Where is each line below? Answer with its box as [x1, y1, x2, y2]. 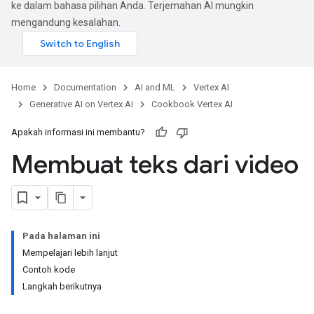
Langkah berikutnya [22, 281, 102, 292]
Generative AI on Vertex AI [29, 99, 133, 109]
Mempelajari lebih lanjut [22, 247, 118, 258]
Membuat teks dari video [11, 149, 299, 180]
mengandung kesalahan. [11, 17, 121, 28]
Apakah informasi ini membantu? [11, 127, 145, 137]
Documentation [54, 82, 116, 93]
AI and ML [135, 82, 175, 93]
